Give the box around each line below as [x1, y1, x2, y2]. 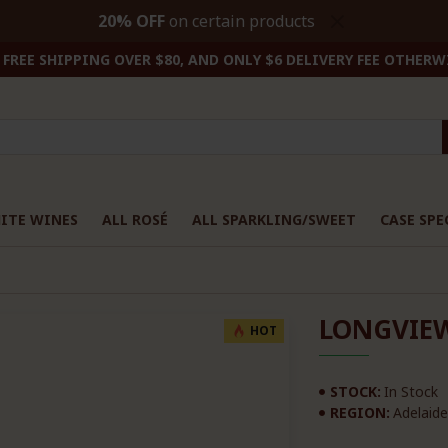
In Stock [384, 382, 439, 401]
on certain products [164, 10, 315, 32]
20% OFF [97, 10, 165, 32]
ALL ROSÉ [102, 210, 168, 229]
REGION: [330, 403, 391, 422]
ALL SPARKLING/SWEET [192, 210, 356, 229]
